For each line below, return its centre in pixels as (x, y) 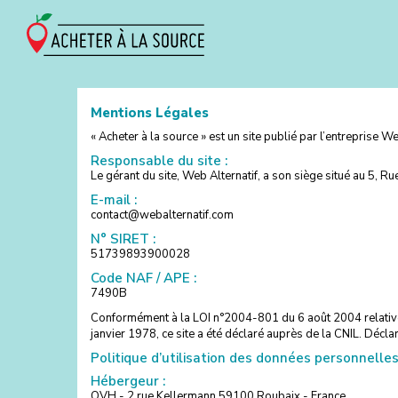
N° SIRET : (123, 239)
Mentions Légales (150, 112)
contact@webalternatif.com (162, 215)
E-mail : (114, 199)
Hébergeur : (128, 381)
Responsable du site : (159, 160)
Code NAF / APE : (143, 278)
